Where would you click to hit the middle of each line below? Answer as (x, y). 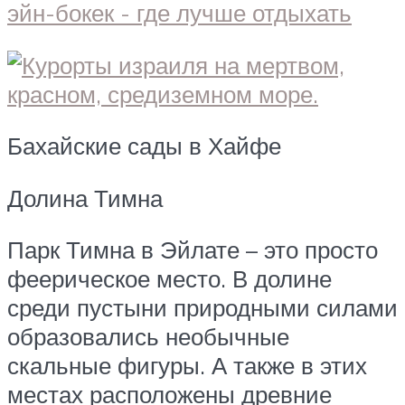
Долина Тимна (85, 198)
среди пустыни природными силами (202, 308)
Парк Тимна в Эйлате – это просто (193, 250)
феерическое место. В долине (170, 279)
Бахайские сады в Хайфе (144, 146)
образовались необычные (148, 337)
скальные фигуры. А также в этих (187, 366)
